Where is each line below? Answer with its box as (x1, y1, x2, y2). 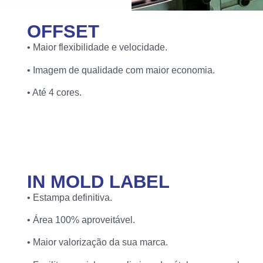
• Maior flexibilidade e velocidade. (27, 42, 168, 53)
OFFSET (27, 21, 100, 42)
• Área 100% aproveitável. (27, 214, 136, 225)
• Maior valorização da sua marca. (27, 237, 168, 248)
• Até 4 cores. (27, 87, 82, 98)
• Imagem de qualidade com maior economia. (27, 65, 215, 75)
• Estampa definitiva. (27, 192, 113, 203)
